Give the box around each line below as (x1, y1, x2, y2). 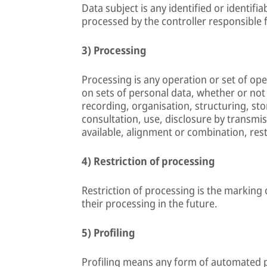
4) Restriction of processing (82, 154, 215, 168)
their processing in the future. (82, 196, 218, 210)
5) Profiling (82, 225, 135, 240)
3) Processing (82, 43, 147, 57)
